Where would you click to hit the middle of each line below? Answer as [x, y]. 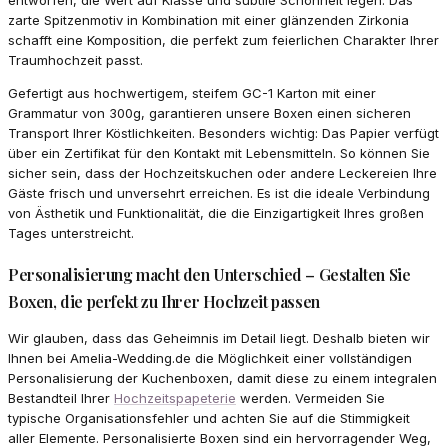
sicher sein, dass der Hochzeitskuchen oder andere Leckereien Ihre [222, 172]
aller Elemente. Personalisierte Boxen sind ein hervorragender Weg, [219, 437]
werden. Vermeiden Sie [310, 397]
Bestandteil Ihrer [61, 397]
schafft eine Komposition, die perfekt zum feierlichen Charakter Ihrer [223, 39]
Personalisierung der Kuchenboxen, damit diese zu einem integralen [222, 377]
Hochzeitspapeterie [175, 397]
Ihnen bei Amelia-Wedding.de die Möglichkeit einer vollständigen [210, 357]
